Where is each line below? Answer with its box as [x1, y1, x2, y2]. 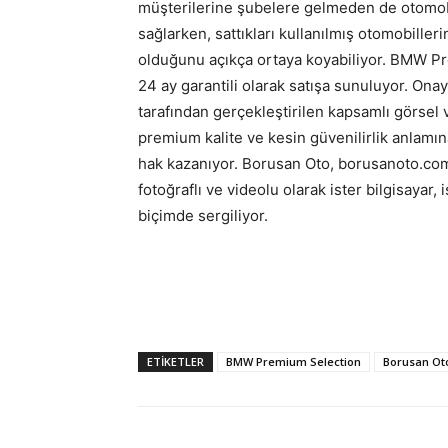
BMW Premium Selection [226, 354, 361, 369]
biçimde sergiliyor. [138, 206, 268, 225]
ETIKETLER [147, 354, 204, 369]
